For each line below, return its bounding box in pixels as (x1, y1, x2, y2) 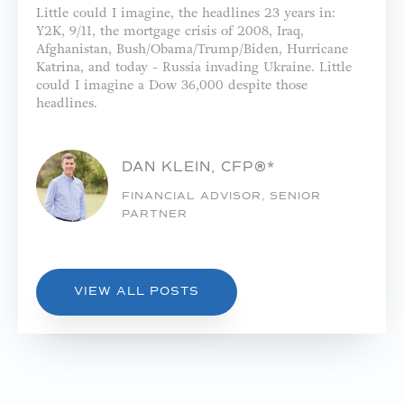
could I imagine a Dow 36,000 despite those (36, 77, 308, 93)
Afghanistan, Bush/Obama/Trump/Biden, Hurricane (36, 41, 348, 57)
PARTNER (122, 209, 188, 220)
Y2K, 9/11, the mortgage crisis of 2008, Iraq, (36, 23, 304, 39)
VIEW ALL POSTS (74, 286, 199, 298)
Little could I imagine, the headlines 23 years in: (36, 5, 335, 21)
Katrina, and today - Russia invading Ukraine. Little (36, 59, 352, 75)
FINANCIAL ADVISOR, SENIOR (122, 191, 321, 202)
